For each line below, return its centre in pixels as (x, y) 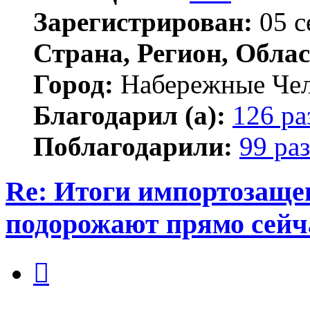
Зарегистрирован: (143, 22)
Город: (73, 84)
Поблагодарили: (133, 147)
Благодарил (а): (129, 116)
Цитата (65, 258)
